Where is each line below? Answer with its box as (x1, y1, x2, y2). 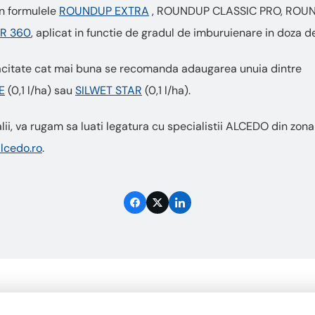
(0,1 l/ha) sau (5, 83, 75, 98)
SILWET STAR (75, 83, 142, 98)
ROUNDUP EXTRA (59, 4, 149, 19)
